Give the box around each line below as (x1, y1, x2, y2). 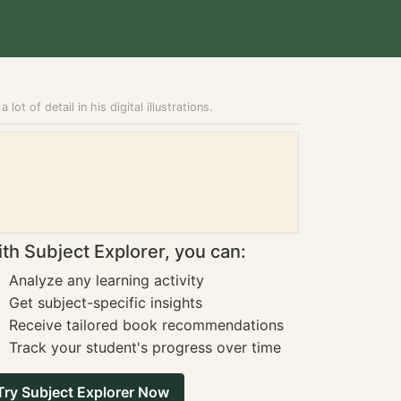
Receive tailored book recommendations (9, 316, 284, 334)
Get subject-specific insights (9, 294, 202, 311)
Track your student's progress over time (9, 338, 281, 356)
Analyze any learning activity (9, 271, 204, 289)
